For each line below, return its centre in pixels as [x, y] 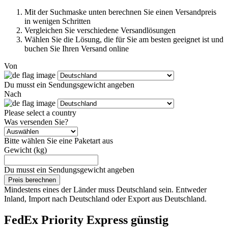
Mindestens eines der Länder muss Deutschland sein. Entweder [105, 189]
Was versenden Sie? [36, 122]
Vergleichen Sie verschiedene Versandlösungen [100, 30]
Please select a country [40, 112]
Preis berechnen [32, 180]
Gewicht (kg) [25, 150]
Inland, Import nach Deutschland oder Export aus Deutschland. [105, 198]
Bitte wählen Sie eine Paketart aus [59, 140]
